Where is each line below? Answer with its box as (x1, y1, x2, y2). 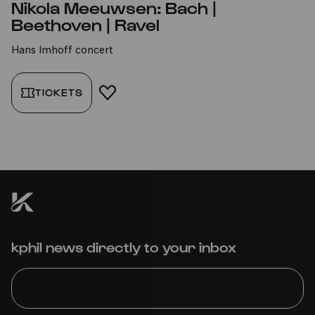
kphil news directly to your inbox (11, 238, 236, 255)
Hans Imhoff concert (11, 46, 113, 56)
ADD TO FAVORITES (107, 86, 214, 98)
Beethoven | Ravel (11, 14, 160, 34)
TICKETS (35, 86, 83, 98)
